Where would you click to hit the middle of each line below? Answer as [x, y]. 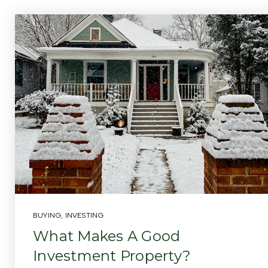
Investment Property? [112, 256]
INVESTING [84, 215]
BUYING [47, 215]
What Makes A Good [107, 236]
